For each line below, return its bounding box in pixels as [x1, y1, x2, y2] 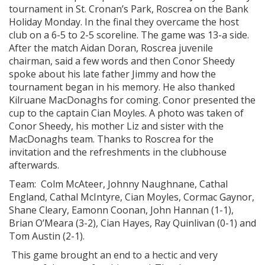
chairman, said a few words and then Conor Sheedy [9, 54, 235, 67]
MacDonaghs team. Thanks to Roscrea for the [9, 132, 214, 146]
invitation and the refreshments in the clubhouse [9, 146, 227, 159]
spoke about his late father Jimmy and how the [9, 67, 216, 80]
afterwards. [9, 159, 59, 172]
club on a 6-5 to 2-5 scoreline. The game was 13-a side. [9, 28, 251, 41]
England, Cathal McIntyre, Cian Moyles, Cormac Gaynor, [9, 190, 254, 203]
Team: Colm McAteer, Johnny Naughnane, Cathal [9, 177, 228, 190]
